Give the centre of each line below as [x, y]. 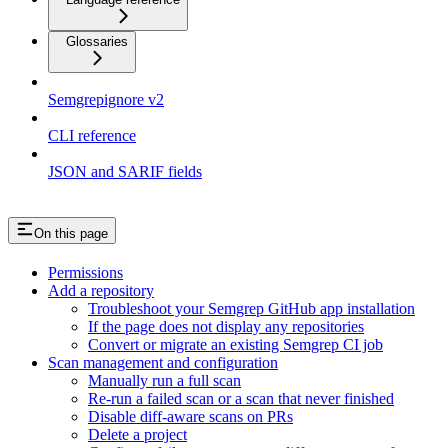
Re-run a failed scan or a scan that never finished [241, 398]
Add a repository [101, 290]
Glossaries [97, 41]
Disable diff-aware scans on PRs [190, 416]
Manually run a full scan [164, 380]
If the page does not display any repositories [226, 326]
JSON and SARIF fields [125, 171]
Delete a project [137, 434]
